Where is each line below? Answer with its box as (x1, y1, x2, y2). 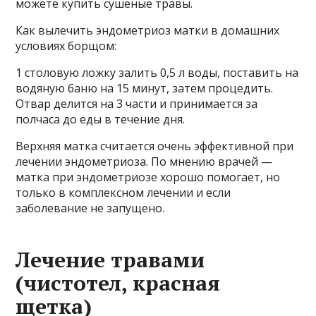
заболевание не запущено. (16, 200, 165, 217)
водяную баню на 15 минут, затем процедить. (16, 80, 274, 97)
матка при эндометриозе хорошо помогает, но (16, 169, 281, 186)
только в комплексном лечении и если (16, 185, 231, 201)
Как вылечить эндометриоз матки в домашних (16, 23, 280, 39)
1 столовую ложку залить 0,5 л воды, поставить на (16, 65, 299, 81)
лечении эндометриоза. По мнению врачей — (16, 154, 273, 170)
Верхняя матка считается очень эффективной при (16, 138, 294, 154)
